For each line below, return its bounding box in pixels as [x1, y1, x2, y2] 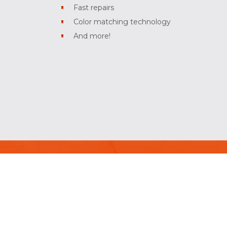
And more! [73, 31, 111, 41]
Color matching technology [73, 17, 171, 27]
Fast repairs [73, 3, 115, 13]
